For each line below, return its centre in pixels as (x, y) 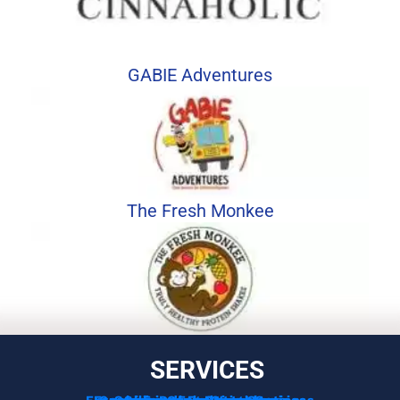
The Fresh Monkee (200, 211)
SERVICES (207, 370)
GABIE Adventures (200, 75)
